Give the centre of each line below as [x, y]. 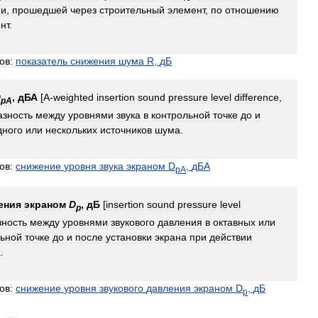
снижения [93, 61]
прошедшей [40, 10]
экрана [171, 237]
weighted [73, 97]
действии [231, 237]
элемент [186, 10]
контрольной [181, 115]
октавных [234, 223]
